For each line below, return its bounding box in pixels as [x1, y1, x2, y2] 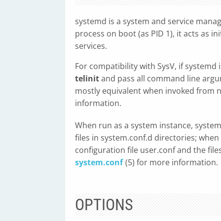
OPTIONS [75, 195, 133, 214]
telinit [75, 73, 99, 84]
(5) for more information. [125, 157, 218, 168]
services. [75, 40, 107, 51]
